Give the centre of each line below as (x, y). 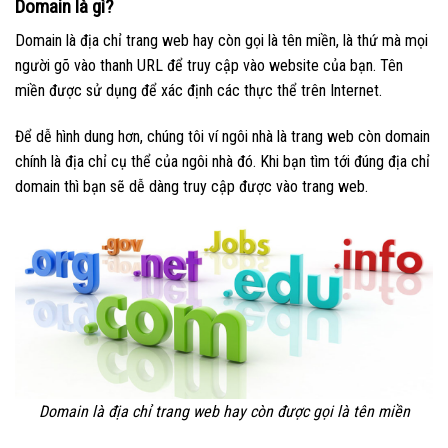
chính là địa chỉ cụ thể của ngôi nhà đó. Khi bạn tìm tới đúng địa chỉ (222, 162)
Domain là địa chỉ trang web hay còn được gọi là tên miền (224, 412)
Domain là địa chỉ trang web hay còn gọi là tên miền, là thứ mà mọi (221, 41)
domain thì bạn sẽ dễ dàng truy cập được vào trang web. (191, 187)
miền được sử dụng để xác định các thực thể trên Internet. (200, 91)
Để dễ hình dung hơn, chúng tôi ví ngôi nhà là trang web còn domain (222, 137)
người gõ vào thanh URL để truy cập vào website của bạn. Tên (209, 66)
